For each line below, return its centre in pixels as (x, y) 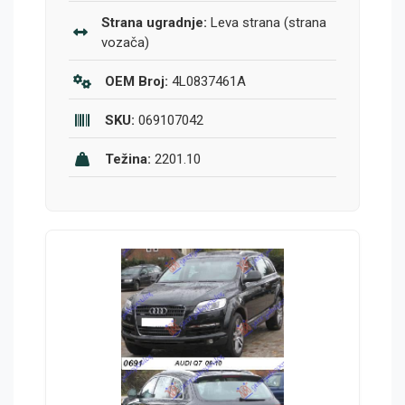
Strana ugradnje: (154, 23)
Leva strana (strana (266, 23)
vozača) (125, 43)
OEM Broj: (137, 82)
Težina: (128, 160)
